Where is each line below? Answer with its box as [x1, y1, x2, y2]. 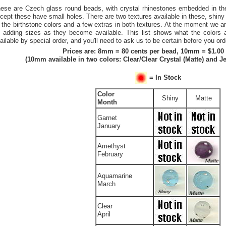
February [97, 150, 123, 158]
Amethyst [97, 142, 126, 150]
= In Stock [149, 74, 181, 81]
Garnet [97, 114, 117, 122]
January [97, 122, 121, 130]
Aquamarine [97, 172, 132, 180]
